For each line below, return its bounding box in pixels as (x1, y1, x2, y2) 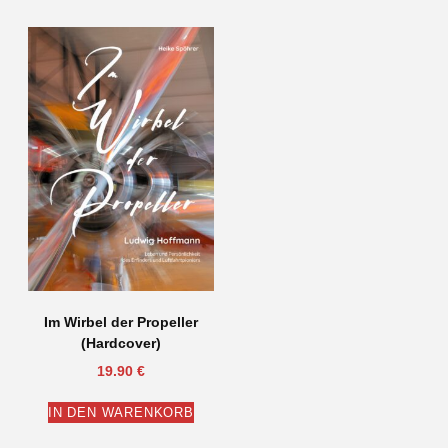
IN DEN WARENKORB (48, 405, 194, 421)
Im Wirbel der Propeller (44, 314, 198, 331)
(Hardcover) (81, 335, 161, 352)
